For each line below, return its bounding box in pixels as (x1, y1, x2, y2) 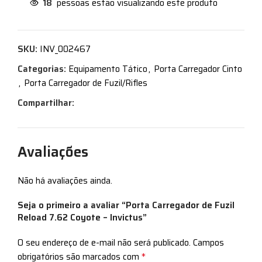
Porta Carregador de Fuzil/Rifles (24, 75, 147, 90)
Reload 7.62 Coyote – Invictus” (18, 210, 147, 225)
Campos (193, 235, 224, 250)
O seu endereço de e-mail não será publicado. (18, 235, 191, 250)
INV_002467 (40, 42, 91, 56)
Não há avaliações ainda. (18, 173, 112, 188)
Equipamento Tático (68, 61, 147, 76)
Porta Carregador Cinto (154, 61, 242, 76)
